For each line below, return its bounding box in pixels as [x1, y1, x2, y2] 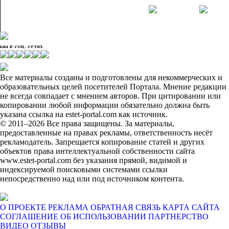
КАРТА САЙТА [163, 203, 220, 212]
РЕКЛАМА [48, 203, 88, 212]
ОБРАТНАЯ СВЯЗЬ [90, 203, 161, 212]
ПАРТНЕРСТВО [148, 212, 209, 221]
